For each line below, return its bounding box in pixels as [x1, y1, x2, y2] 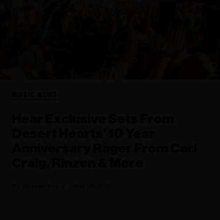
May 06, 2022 [74, 183, 112, 189]
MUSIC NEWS [12, 91, 58, 99]
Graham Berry [23, 183, 65, 189]
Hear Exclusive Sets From [12, 112, 174, 126]
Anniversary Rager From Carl [12, 141, 197, 155]
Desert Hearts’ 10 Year [12, 127, 155, 140]
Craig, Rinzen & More [12, 156, 143, 170]
